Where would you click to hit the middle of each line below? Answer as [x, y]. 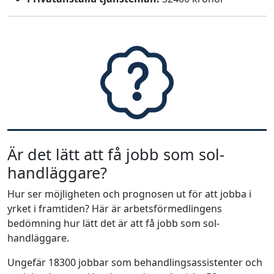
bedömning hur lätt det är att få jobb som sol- [113, 223]
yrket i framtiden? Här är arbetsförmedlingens [115, 209]
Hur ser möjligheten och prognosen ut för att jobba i [129, 194]
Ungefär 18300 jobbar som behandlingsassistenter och [135, 262]
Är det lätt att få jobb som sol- [116, 154]
